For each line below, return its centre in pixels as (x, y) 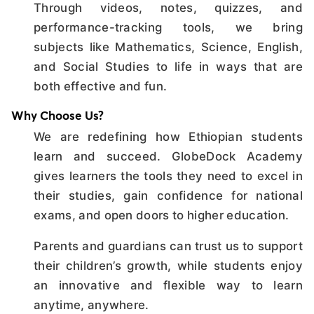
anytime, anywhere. (91, 305)
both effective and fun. (101, 86)
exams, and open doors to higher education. (162, 215)
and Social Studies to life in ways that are (168, 67)
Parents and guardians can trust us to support (168, 246)
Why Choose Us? (57, 117)
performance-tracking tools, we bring (168, 27)
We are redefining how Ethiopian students (168, 137)
